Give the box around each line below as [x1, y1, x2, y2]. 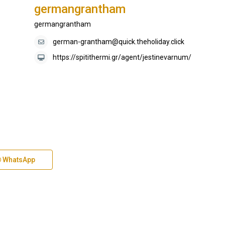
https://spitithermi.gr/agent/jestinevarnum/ [53, 53, 191, 62]
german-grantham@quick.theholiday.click [53, 38, 184, 46]
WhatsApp [1, 156, 35, 164]
